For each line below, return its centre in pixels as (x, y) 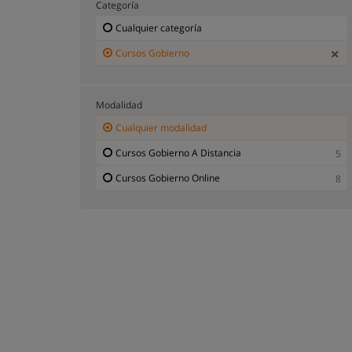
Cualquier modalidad (161, 127)
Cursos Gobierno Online (168, 178)
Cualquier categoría (159, 27)
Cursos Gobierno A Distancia (178, 152)
